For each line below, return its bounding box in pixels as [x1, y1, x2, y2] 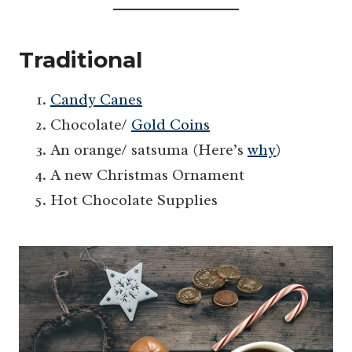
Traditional [19, 46, 142, 74]
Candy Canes [50, 90, 142, 110]
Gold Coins [131, 115, 210, 135]
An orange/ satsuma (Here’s [50, 140, 247, 160]
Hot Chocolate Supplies [50, 190, 218, 211]
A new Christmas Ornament [50, 165, 244, 185]
